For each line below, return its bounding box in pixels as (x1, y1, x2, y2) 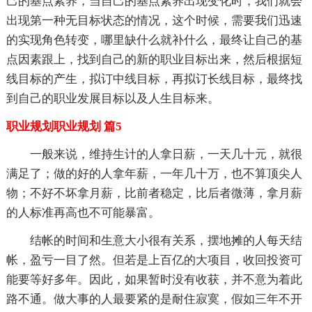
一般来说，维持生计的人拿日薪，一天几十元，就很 (6, 147, 302, 161)
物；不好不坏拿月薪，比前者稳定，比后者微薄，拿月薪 (6, 186, 302, 200)
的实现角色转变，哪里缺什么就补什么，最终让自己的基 (6, 33, 302, 47)
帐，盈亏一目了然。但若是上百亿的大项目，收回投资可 (6, 253, 302, 267)
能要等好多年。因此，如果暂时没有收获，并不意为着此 (6, 272, 302, 286)
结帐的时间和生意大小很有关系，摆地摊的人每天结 (6, 233, 302, 247)
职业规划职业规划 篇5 (6, 119, 122, 133)
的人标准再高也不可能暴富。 (6, 205, 160, 219)
